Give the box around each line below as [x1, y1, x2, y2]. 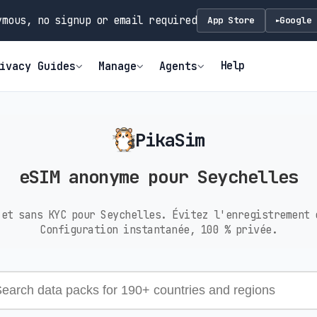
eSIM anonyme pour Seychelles [18, 165, 299, 190]
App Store [207, 14, 255, 26]
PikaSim [135, 127, 205, 152]
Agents [159, 58, 198, 74]
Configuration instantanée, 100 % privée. [40, 221, 277, 237]
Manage [98, 58, 137, 74]
